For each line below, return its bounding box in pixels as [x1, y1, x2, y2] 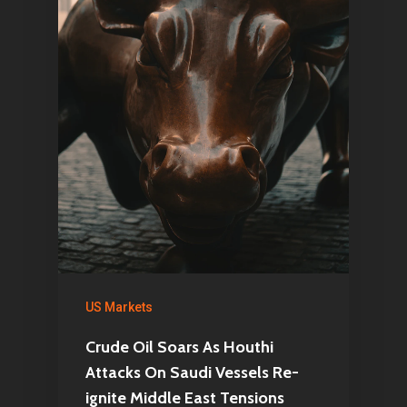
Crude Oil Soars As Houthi [85, 337, 273, 357]
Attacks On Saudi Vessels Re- [85, 362, 299, 382]
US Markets [85, 300, 153, 314]
